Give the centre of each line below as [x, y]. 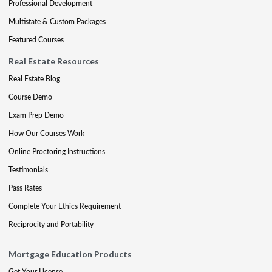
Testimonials [28, 170]
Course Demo [30, 97]
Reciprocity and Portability [51, 224]
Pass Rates [25, 188]
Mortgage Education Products [70, 254]
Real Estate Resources [54, 61]
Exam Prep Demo [36, 115]
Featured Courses [36, 40]
